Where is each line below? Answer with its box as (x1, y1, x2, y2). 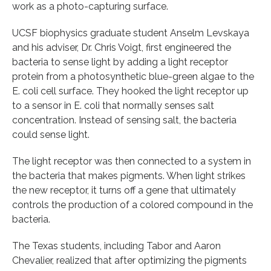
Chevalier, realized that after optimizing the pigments (12, 254, 247, 266)
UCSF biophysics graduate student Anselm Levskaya (12, 27, 249, 39)
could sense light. (12, 128, 90, 140)
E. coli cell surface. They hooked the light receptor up (12, 85, 249, 97)
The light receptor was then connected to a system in (12, 155, 251, 167)
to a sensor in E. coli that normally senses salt (12, 99, 214, 111)
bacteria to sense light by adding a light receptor (12, 56, 228, 68)
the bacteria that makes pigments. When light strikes (12, 169, 246, 181)
